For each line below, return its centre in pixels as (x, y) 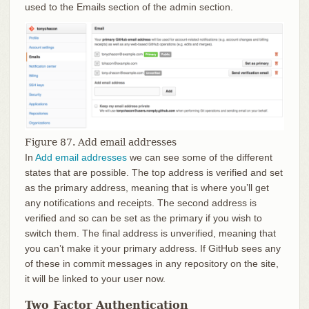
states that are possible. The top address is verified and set (153, 172)
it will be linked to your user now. (95, 278)
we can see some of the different (199, 157)
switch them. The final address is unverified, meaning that (150, 233)
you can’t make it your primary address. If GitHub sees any (152, 248)
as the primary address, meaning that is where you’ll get (147, 187)
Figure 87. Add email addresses (100, 142)
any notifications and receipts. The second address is (140, 202)
